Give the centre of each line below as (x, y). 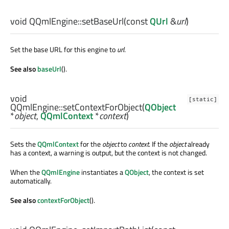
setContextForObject (102, 107)
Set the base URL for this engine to (64, 49)
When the (26, 172)
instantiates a (102, 172)
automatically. (31, 181)
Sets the (24, 144)
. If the (159, 144)
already (198, 144)
